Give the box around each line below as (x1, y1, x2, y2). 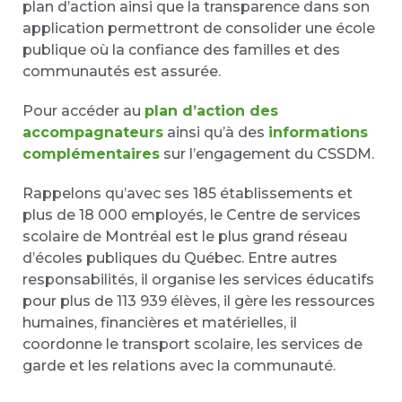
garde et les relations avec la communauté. (22, 356, 336, 374)
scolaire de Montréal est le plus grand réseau (22, 227, 347, 245)
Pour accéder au (22, 101, 144, 119)
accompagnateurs (22, 123, 163, 141)
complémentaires (22, 144, 160, 162)
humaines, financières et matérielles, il (22, 313, 297, 331)
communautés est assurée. (22, 62, 221, 80)
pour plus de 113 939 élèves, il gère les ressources (22, 292, 375, 310)
